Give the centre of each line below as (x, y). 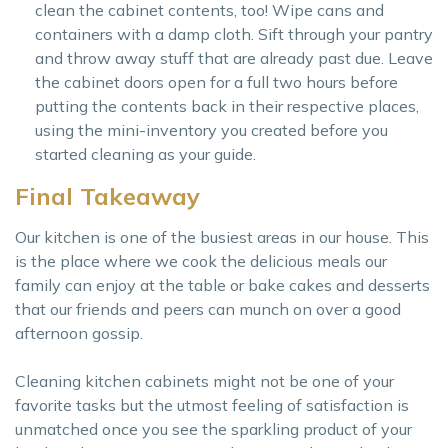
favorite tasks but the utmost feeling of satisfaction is (212, 404)
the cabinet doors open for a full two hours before (216, 81)
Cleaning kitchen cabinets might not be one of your (204, 380)
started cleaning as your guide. (145, 153)
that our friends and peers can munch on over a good (208, 308)
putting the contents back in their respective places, (227, 105)
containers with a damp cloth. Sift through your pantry (234, 33)
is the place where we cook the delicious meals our (201, 260)
